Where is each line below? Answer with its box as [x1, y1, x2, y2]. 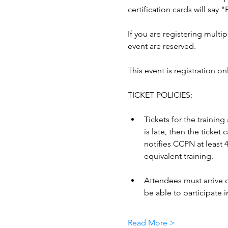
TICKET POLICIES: [127, 90, 194, 100]
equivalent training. [144, 151, 215, 161]
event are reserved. [127, 41, 196, 51]
